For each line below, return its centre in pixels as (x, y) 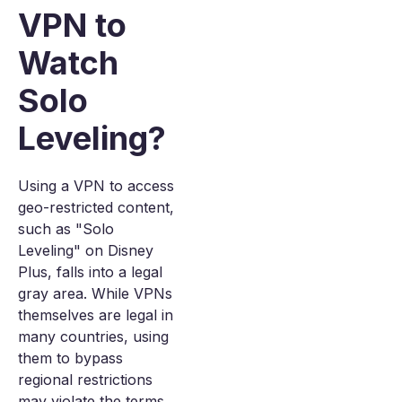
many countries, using (93, 336)
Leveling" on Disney (86, 250)
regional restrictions (85, 380)
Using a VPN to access (96, 186)
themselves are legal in (96, 315)
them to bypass (70, 358)
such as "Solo (66, 229)
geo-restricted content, (96, 207)
